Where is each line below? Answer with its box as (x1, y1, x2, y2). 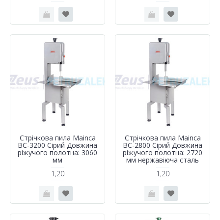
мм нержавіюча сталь (126, 155, 199, 165)
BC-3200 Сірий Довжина (18, 140, 97, 150)
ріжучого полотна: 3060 (18, 147, 97, 157)
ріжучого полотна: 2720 (123, 147, 202, 157)
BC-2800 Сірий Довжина (123, 140, 202, 150)
